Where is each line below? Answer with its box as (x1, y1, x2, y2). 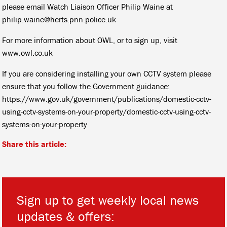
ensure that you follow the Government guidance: (2, 81, 170, 91)
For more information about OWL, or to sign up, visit (2, 34, 178, 45)
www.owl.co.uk (2, 47, 53, 58)
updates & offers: (17, 208, 115, 224)
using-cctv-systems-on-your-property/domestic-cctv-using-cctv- (2, 106, 211, 117)
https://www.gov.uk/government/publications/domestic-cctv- (2, 93, 212, 104)
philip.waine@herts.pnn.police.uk (2, 14, 117, 24)
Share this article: (2, 138, 67, 149)
